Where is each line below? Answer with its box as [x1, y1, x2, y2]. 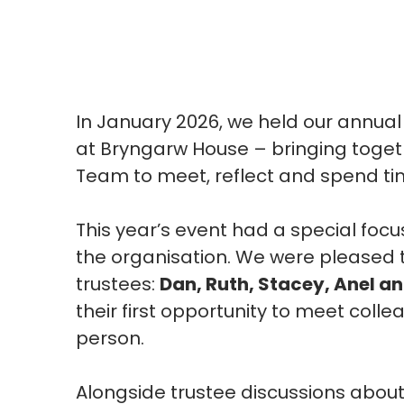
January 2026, [96, 108, 224, 134]
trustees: [76, 271, 161, 297]
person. [76, 325, 145, 351]
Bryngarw [100, 135, 188, 161]
